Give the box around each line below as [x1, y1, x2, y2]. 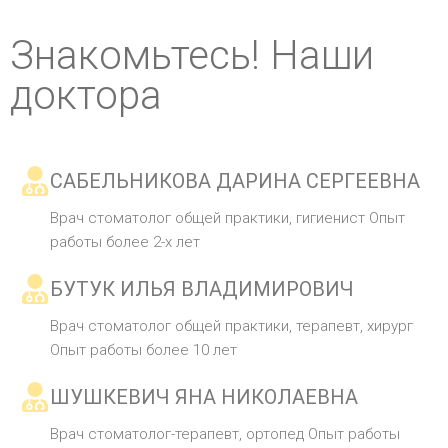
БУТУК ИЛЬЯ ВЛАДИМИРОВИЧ [50, 277, 354, 302]
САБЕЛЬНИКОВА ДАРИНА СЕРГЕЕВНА [50, 169, 420, 194]
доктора [10, 72, 162, 120]
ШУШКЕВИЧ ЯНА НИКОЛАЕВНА [50, 385, 358, 410]
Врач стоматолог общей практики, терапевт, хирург [50, 317, 413, 336]
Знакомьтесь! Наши [10, 32, 374, 80]
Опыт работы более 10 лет [50, 341, 237, 360]
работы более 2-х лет [50, 233, 200, 252]
